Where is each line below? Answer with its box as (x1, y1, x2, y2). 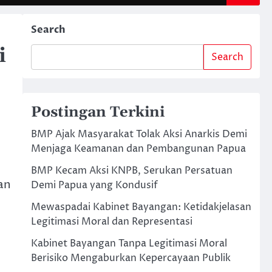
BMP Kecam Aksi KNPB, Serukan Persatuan (30, 164, 233, 177)
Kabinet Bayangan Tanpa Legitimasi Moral (30, 237, 227, 250)
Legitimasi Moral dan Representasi (30, 215, 192, 228)
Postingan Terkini (30, 103, 165, 121)
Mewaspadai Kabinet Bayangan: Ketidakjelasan (30, 200, 251, 214)
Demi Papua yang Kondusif (30, 178, 158, 192)
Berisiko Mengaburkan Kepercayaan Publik (30, 251, 231, 265)
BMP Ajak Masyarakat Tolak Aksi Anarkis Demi (30, 127, 247, 141)
